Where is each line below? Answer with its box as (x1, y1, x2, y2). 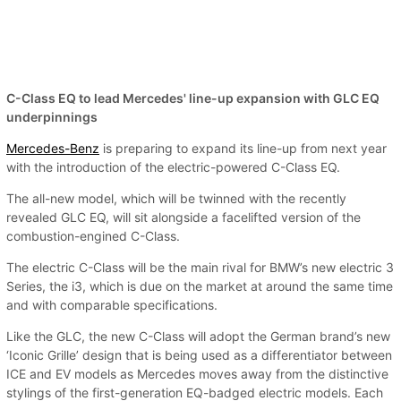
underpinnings (6, 109, 98, 125)
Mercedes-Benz (6, 141, 99, 157)
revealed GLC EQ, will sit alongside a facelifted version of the (6, 209, 361, 226)
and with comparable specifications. (6, 297, 218, 313)
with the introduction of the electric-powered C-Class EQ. (6, 159, 340, 175)
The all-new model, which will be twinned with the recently (6, 191, 346, 207)
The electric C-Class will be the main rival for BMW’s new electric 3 (6, 260, 394, 276)
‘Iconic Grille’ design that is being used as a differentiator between (6, 347, 392, 363)
